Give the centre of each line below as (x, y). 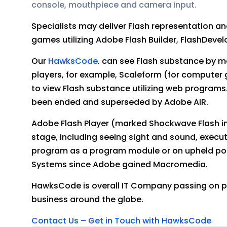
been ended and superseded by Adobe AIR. (120, 102)
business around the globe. (87, 199)
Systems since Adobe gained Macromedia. (120, 164)
